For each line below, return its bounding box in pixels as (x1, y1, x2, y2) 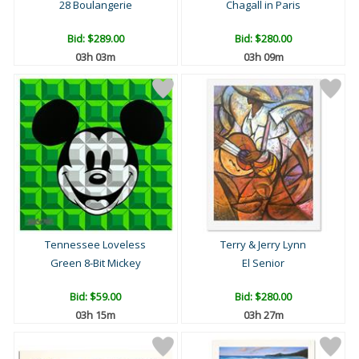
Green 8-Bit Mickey (50, 256, 141, 271)
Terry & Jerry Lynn (220, 237, 306, 252)
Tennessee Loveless (45, 237, 147, 252)
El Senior (242, 256, 284, 271)
